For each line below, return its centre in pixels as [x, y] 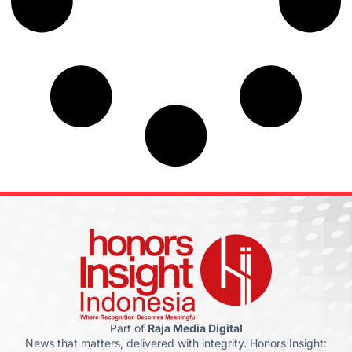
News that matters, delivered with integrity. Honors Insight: [176, 343]
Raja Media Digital [195, 328]
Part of [128, 328]
